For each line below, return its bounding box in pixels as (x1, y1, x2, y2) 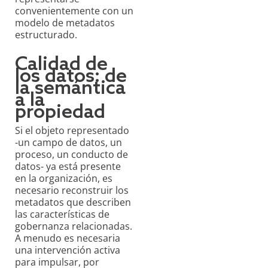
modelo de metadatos (15, 16, 115, 30)
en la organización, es (15, 172, 112, 185)
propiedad (15, 101, 105, 124)
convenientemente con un (15, 4, 133, 18)
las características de (15, 208, 109, 221)
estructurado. (15, 28, 77, 42)
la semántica (15, 77, 126, 100)
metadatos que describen (15, 196, 131, 209)
